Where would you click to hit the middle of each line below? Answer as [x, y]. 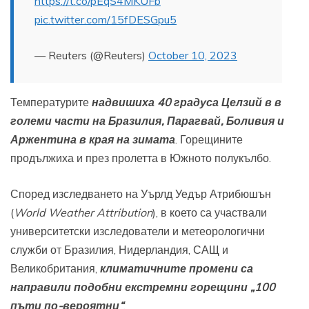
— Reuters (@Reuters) [91, 55]
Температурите [51, 102]
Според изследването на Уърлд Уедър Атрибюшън [141, 193]
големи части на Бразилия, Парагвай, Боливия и [147, 120]
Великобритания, [55, 268]
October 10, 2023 [193, 55]
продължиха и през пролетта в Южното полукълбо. [141, 158]
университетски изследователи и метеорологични [138, 231]
